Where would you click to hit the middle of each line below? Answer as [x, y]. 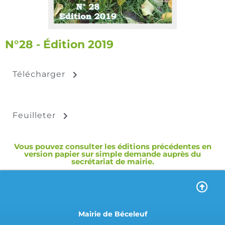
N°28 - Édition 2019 [59, 44]
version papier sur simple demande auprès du [113, 154]
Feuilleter [34, 115]
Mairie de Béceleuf [113, 214]
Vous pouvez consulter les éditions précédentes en [113, 146]
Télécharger [39, 74]
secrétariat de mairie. [113, 161]
